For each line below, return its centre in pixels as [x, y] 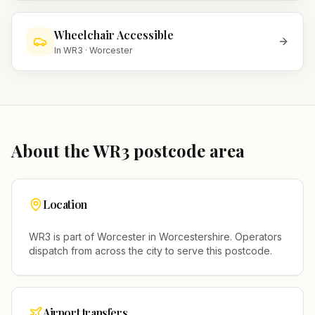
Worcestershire [194, 237]
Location [65, 204]
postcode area [187, 150]
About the [52, 150]
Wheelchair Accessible [114, 35]
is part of [74, 237]
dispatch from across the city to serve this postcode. [150, 251]
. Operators [256, 237]
